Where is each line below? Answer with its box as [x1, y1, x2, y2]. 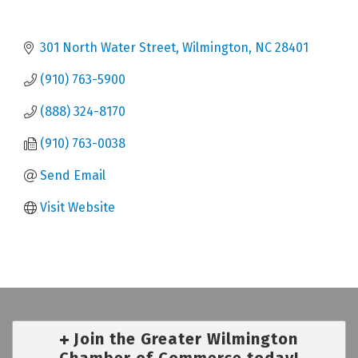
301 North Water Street [40, 39, 176, 55]
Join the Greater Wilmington [74, 328, 298, 348]
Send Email [40, 167, 105, 183]
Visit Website [40, 199, 115, 215]
